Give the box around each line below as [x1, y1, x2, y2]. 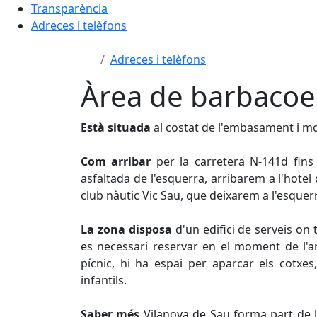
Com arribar [81, 154, 156, 169]
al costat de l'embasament [154, 120, 294, 135]
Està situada [81, 120, 154, 135]
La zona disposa [81, 221, 172, 237]
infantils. [81, 272, 129, 288]
